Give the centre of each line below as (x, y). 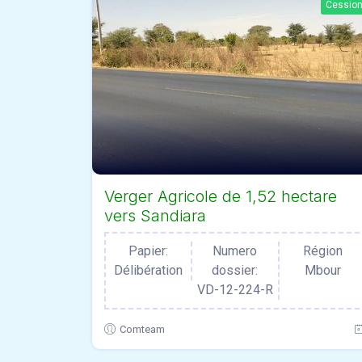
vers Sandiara (155, 215)
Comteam (142, 329)
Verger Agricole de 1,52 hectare (221, 196)
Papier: (149, 250)
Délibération (149, 270)
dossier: (235, 270)
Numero (235, 250)
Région (322, 250)
